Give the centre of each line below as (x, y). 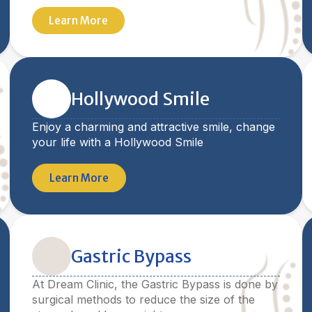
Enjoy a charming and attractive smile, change (154, 127)
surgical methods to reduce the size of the (143, 299)
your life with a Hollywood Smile (118, 142)
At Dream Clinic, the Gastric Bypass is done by (155, 284)
